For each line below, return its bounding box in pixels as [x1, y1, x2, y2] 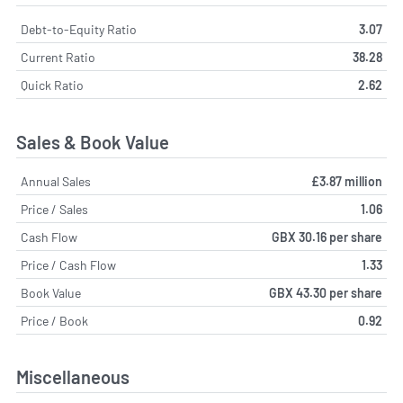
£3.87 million [311, 173, 382, 189]
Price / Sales [21, 201, 88, 217]
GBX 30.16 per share [272, 228, 382, 245]
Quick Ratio [21, 77, 84, 94]
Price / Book [21, 312, 88, 328]
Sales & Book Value [16, 130, 169, 153]
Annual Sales [21, 173, 91, 189]
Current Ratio [21, 49, 95, 66]
